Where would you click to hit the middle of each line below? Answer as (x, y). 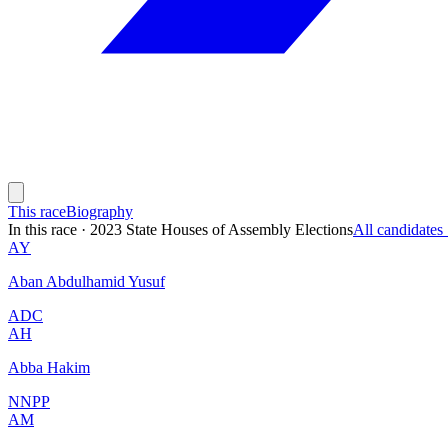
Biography (99, 211)
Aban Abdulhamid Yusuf (86, 281)
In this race (42, 229)
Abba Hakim (49, 367)
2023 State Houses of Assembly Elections (221, 229)
